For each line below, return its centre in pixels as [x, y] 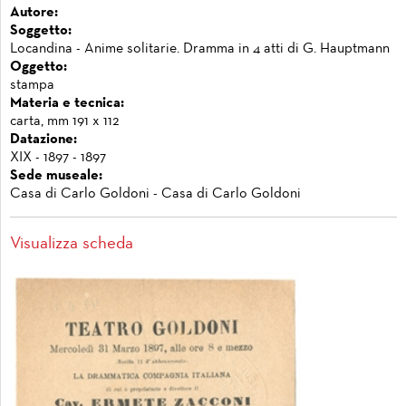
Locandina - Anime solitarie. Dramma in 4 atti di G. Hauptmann [200, 49]
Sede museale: [56, 176]
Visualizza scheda [72, 244]
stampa [32, 86]
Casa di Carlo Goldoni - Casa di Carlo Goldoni [155, 194]
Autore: [34, 13]
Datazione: [43, 140]
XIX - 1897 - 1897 [58, 158]
